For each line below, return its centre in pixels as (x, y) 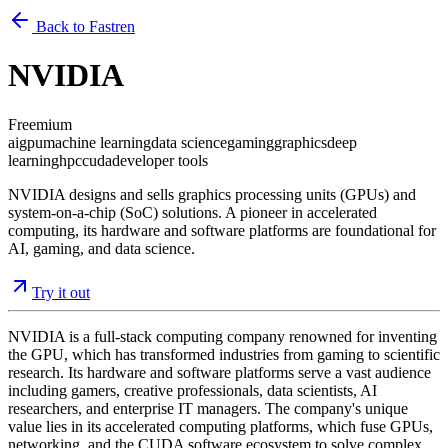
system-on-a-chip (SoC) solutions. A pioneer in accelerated (192, 212)
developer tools (160, 160)
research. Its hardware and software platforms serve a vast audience (219, 372)
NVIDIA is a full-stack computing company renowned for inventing (222, 336)
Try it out (61, 292)
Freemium (40, 124)
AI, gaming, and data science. (101, 248)
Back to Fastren (83, 26)
